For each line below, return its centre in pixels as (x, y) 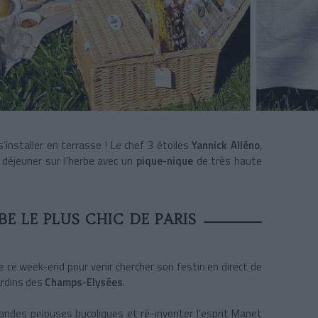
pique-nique (165, 161)
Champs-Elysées (84, 283)
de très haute (229, 161)
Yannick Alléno (226, 146)
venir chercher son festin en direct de (177, 267)
